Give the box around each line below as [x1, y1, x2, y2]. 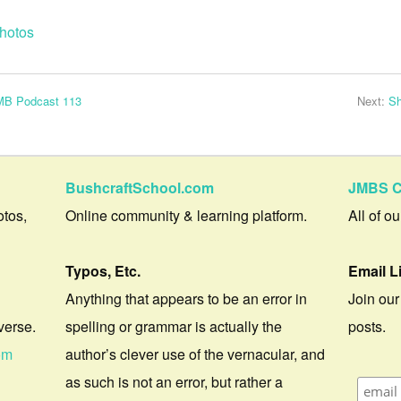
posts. [348, 316, 387, 337]
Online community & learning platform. [65, 205, 308, 226]
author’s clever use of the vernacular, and [65, 344, 326, 365]
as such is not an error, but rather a [65, 371, 284, 393]
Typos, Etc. [65, 260, 141, 282]
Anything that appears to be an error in [65, 288, 308, 310]
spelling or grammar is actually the [65, 316, 283, 337]
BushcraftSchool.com [65, 177, 215, 199]
